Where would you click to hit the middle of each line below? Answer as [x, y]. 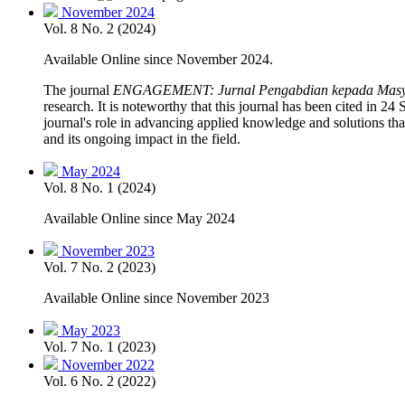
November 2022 [108, 364]
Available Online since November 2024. [158, 59]
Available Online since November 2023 [156, 297]
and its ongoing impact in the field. [142, 138]
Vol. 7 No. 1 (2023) [99, 346]
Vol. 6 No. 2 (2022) [99, 381]
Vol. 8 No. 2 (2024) [99, 28]
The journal [78, 89]
